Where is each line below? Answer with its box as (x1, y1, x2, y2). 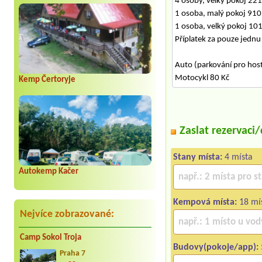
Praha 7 (60, 250, 85, 258)
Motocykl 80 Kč (174, 74, 229, 83)
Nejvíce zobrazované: (20, 209, 114, 220)
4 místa (222, 153, 253, 163)
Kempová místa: (173, 198, 237, 208)
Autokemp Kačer (19, 167, 78, 177)
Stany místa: (173, 153, 223, 163)
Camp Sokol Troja (20, 233, 81, 243)
